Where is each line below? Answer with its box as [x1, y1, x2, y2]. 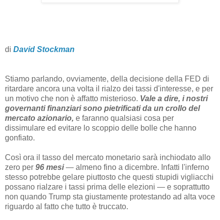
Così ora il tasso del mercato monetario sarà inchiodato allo [5, 153, 211, 162]
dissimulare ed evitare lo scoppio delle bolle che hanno [5, 124, 196, 133]
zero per [5, 163, 35, 172]
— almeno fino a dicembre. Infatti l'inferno [64, 163, 209, 172]
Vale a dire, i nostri [140, 94, 208, 103]
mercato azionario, [5, 114, 74, 123]
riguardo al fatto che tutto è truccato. [5, 202, 128, 211]
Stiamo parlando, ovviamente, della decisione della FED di [5, 75, 209, 83]
